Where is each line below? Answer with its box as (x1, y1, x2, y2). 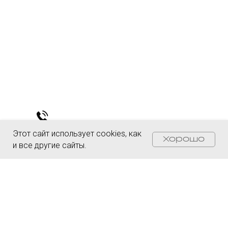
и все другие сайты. (13, 140, 87, 150)
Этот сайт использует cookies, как (13, 129, 141, 138)
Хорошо (163, 135, 205, 143)
